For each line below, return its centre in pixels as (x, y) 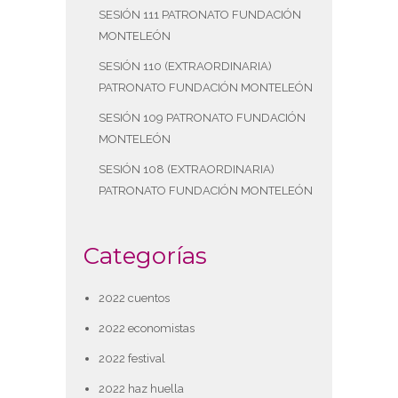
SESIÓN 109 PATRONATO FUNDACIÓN (202, 118)
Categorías (145, 256)
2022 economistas (146, 329)
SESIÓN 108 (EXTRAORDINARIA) (186, 170)
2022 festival (131, 359)
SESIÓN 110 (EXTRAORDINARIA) (185, 67)
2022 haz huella (141, 389)
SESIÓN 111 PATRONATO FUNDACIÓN (199, 15)
